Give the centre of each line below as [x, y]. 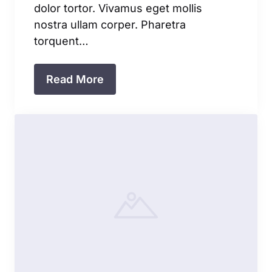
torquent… [61, 41]
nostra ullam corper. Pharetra [110, 25]
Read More [75, 79]
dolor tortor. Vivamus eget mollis [118, 8]
